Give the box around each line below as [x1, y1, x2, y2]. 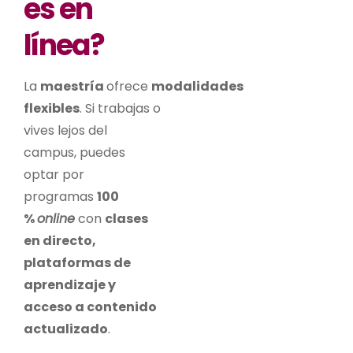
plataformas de [24, 253, 131, 272]
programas [24, 187, 97, 206]
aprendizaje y [24, 275, 116, 294]
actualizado [24, 319, 108, 338]
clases [105, 209, 148, 228]
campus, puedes [24, 143, 125, 162]
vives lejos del [24, 121, 107, 139]
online [37, 209, 75, 228]
